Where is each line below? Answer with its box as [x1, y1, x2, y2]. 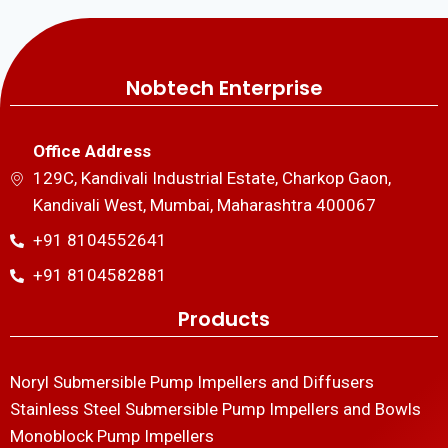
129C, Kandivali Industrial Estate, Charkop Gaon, [32, 168, 391, 189]
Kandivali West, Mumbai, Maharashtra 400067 [32, 195, 376, 216]
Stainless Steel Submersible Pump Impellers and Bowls [10, 399, 421, 420]
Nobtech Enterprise [125, 74, 323, 103]
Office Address [32, 141, 151, 162]
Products [178, 305, 270, 334]
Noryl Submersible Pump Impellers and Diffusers [10, 372, 374, 393]
